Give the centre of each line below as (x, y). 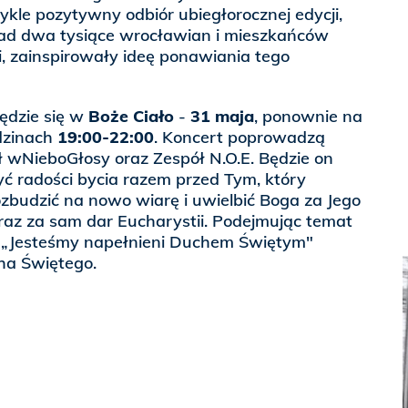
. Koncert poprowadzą (240, 138)
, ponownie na (308, 117)
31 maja (222, 117)
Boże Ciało (131, 117)
